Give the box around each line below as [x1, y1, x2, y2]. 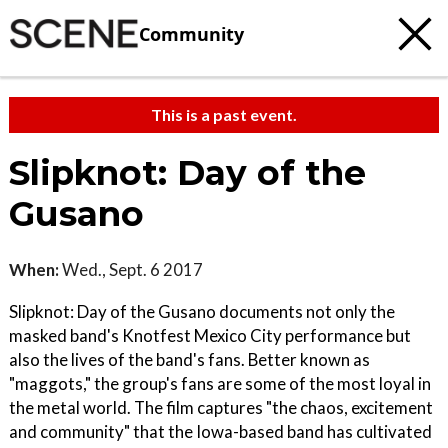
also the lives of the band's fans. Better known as [9, 349, 370, 370]
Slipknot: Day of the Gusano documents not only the [9, 301, 395, 322]
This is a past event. [151, 105, 297, 124]
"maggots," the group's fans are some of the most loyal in [9, 373, 431, 394]
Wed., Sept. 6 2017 [59, 259, 203, 280]
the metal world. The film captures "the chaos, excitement [9, 397, 433, 418]
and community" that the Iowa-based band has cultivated [9, 421, 432, 442]
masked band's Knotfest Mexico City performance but [9, 325, 411, 346]
